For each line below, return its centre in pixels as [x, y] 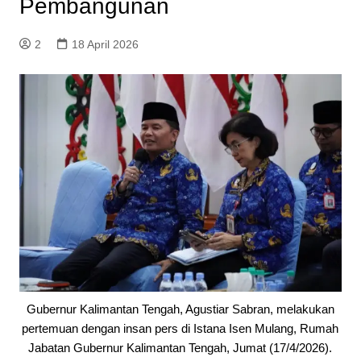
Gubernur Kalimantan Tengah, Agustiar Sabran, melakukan [180, 309]
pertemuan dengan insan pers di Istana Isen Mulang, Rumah [180, 329]
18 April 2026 [105, 45]
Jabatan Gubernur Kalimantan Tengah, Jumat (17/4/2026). [180, 348]
